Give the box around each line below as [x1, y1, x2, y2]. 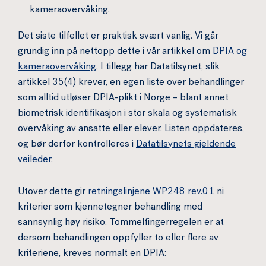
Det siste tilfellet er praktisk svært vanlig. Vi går [18, 32, 218, 42]
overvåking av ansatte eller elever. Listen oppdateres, [18, 125, 244, 134]
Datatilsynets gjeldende [136, 140, 236, 150]
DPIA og [213, 47, 247, 57]
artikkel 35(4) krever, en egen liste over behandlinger [18, 78, 244, 88]
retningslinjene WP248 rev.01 [88, 188, 214, 197]
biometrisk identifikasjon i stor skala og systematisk [18, 109, 237, 119]
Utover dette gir [18, 188, 88, 197]
